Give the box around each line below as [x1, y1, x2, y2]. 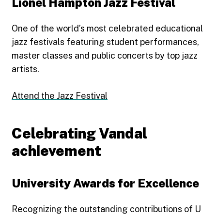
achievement [12, 141, 101, 159]
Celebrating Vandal [12, 124, 147, 142]
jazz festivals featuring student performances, [12, 36, 199, 47]
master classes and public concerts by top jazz [12, 50, 198, 61]
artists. [12, 63, 39, 74]
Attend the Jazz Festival [12, 90, 108, 101]
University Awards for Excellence [12, 176, 199, 190]
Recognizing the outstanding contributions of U [12, 203, 201, 214]
